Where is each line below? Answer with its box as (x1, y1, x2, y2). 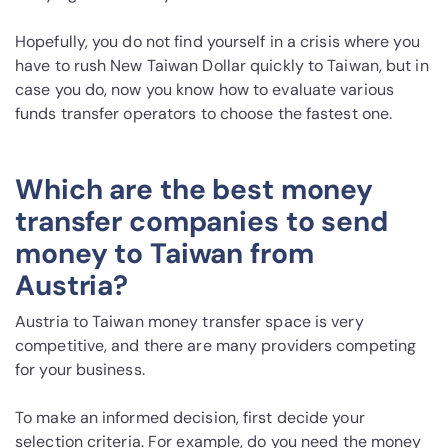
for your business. (15, 359, 145, 381)
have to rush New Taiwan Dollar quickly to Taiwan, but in (15, 55, 429, 77)
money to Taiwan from (15, 235, 314, 273)
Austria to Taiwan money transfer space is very (15, 311, 364, 333)
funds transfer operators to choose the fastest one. (15, 103, 393, 125)
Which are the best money (15, 171, 374, 209)
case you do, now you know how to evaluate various (15, 79, 394, 101)
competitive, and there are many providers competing (15, 335, 417, 357)
